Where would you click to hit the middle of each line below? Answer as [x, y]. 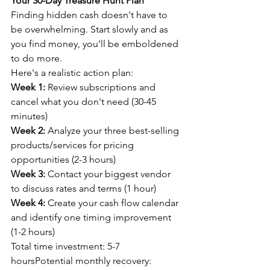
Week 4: [28, 202]
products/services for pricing [74, 145]
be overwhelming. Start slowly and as [91, 29]
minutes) [29, 116]
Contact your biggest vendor [109, 174]
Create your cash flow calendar [113, 202]
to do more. [36, 58]
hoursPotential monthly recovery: [82, 260]
